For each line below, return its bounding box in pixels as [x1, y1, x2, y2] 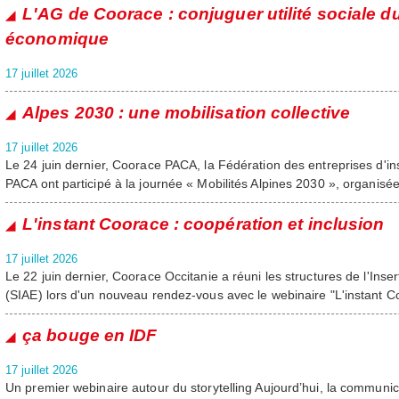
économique [5, 29, 109, 48]
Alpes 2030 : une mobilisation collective [22, 103, 350, 122]
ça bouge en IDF [22, 326, 158, 345]
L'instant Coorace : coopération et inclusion [22, 215, 385, 233]
